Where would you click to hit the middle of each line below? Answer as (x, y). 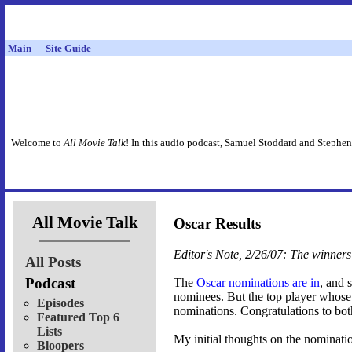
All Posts (53, 262)
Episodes (60, 302)
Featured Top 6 (78, 317)
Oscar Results (217, 224)
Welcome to (37, 143)
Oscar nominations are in (258, 283)
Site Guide (68, 48)
